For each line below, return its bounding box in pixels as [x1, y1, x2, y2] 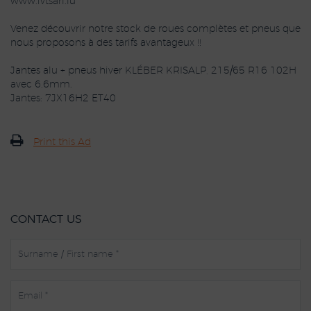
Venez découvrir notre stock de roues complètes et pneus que [10, 24, 301, 34]
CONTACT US [10, 214, 82, 225]
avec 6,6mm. [10, 80, 72, 90]
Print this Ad [33, 137, 91, 147]
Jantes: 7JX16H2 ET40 [10, 94, 116, 103]
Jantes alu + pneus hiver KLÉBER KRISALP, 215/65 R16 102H [10, 66, 296, 76]
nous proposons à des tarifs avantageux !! [10, 38, 201, 48]
